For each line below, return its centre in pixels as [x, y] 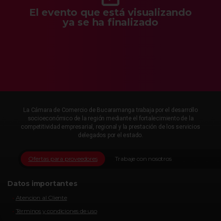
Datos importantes [42, 184]
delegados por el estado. [110, 135]
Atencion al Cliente [41, 198]
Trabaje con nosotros [143, 159]
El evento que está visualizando [110, 13]
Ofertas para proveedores [63, 159]
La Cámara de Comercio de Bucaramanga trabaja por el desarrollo [110, 110]
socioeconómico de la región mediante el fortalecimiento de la [110, 119]
